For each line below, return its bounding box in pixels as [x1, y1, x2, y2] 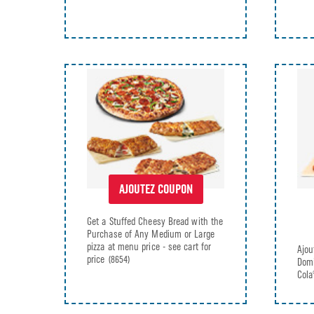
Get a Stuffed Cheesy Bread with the [87, 214, 224, 228]
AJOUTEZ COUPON [118, 181, 193, 197]
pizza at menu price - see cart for [87, 240, 212, 253]
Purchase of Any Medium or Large [87, 227, 214, 240]
